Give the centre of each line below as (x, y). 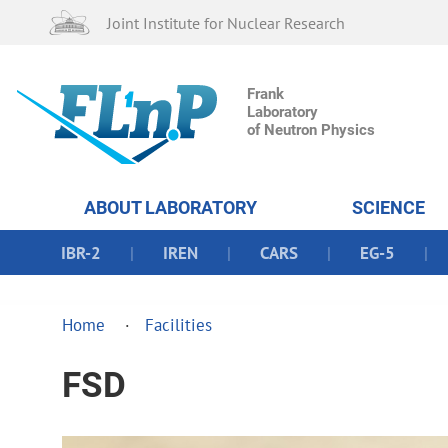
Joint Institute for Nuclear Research (226, 22)
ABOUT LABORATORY (170, 207)
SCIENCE (388, 207)
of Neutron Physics (311, 130)
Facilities (178, 324)
